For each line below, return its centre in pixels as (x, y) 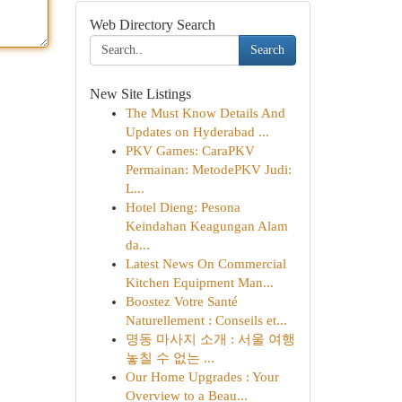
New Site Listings (140, 94)
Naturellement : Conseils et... (206, 320)
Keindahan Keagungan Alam (206, 226)
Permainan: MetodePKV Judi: (208, 170)
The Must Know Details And (205, 113)
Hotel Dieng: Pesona (183, 207)
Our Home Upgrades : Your (202, 377)
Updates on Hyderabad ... (197, 132)
